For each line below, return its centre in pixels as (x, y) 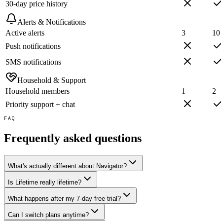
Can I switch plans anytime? (48, 215)
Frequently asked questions (73, 138)
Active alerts (25, 33)
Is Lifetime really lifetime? (45, 183)
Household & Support (52, 80)
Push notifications (33, 46)
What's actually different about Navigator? (67, 166)
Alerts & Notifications (52, 22)
